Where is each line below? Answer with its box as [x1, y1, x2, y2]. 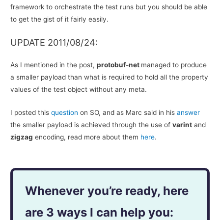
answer [177, 109, 200, 117]
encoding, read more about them [33, 133, 141, 141]
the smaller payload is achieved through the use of [10, 121, 173, 129]
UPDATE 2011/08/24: [10, 37, 98, 48]
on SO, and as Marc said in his [78, 109, 177, 117]
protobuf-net [97, 61, 141, 69]
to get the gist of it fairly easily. [10, 15, 109, 23]
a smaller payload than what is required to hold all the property [10, 73, 209, 82]
